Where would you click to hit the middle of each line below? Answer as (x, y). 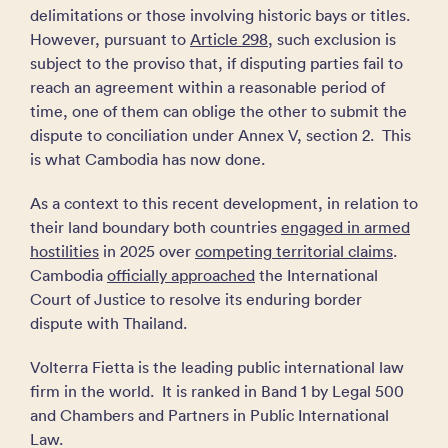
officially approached (181, 275)
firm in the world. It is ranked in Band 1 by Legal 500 (217, 391)
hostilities (64, 251)
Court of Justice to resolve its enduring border (196, 299)
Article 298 (229, 39)
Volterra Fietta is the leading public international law (217, 367)
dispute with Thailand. (108, 323)
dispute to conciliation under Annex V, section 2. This (220, 135)
